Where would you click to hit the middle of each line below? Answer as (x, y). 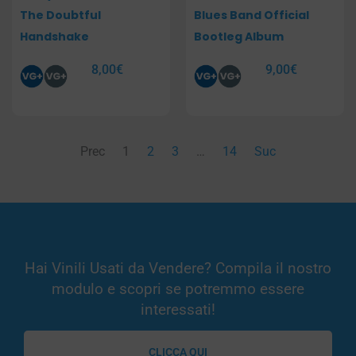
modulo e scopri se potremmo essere (178, 288)
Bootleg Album (239, 37)
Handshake (54, 37)
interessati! (178, 309)
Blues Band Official (252, 15)
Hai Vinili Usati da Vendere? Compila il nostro (178, 268)
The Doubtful (60, 15)
